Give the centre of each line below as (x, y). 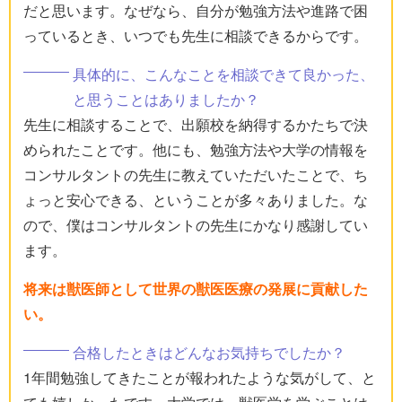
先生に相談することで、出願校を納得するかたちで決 (196, 125)
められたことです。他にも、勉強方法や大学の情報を (196, 150)
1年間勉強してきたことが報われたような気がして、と (200, 378)
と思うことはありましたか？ (166, 100)
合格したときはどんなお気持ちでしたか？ (209, 353)
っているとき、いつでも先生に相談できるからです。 (196, 36)
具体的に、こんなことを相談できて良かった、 (223, 74)
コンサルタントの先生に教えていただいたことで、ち (196, 175)
